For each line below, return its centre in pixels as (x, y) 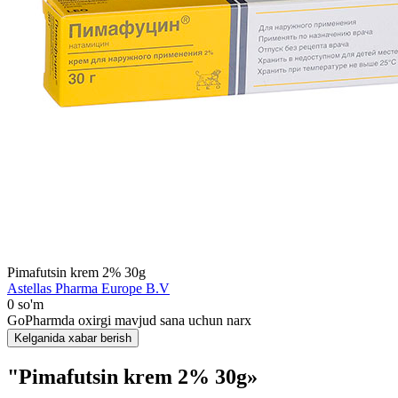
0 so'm (25, 304)
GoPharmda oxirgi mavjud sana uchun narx (129, 320)
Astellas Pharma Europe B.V (88, 288)
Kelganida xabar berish (73, 338)
